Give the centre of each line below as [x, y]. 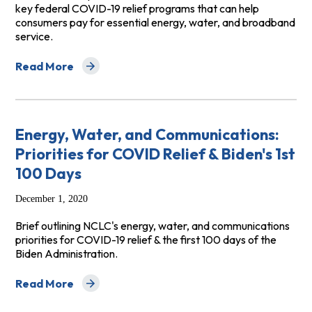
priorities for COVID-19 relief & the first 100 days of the [146, 240]
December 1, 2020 [51, 199]
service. [34, 37]
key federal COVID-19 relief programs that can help [137, 9]
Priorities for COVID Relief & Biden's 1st [155, 154]
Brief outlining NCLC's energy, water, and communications [152, 226]
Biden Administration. [66, 254]
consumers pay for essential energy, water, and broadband [155, 23]
